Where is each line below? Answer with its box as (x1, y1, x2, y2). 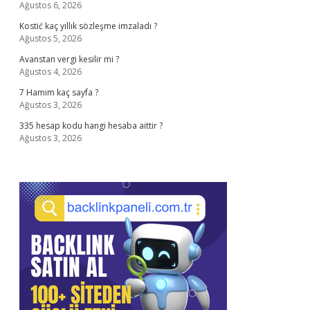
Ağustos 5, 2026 (19, 33, 82, 44)
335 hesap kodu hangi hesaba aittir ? (19, 120, 163, 131)
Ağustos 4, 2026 (19, 66, 82, 77)
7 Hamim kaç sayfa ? (19, 86, 98, 98)
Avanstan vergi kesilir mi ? (19, 53, 119, 65)
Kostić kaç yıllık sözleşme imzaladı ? (19, 20, 157, 32)
